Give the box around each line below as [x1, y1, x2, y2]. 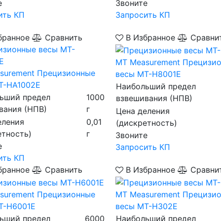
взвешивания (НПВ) [115, 93, 192, 103]
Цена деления [115, 106, 170, 116]
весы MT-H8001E [115, 69, 181, 79]
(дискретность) [115, 117, 177, 128]
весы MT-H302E [115, 201, 178, 211]
